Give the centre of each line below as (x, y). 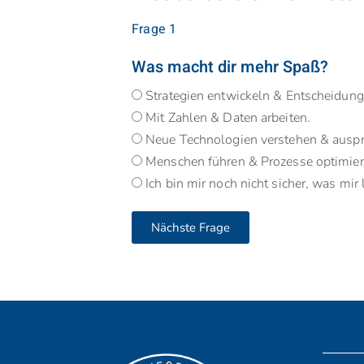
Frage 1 (154, 30)
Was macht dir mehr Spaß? (230, 67)
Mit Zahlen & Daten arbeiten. (228, 118)
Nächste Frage (191, 227)
